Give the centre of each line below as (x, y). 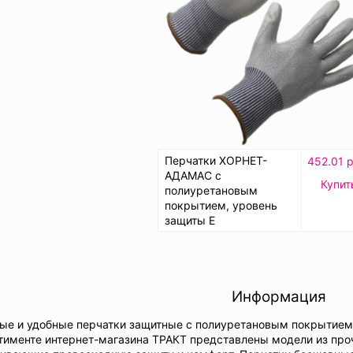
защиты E (190, 220)
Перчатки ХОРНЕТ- (216, 160)
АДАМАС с (193, 175)
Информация (279, 296)
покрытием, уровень (221, 205)
